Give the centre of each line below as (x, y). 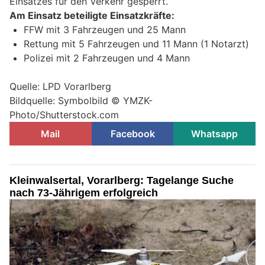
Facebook (132, 133)
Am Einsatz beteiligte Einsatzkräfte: (92, 15)
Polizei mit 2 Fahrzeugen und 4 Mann (107, 58)
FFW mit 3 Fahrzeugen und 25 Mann (105, 29)
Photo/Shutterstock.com (64, 114)
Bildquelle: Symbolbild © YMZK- (81, 100)
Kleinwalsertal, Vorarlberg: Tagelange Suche (122, 180)
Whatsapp (215, 133)
